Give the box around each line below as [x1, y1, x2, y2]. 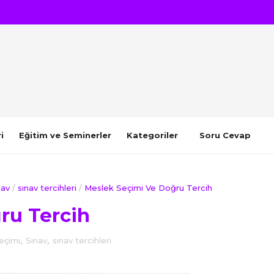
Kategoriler [127, 130, 178, 140]
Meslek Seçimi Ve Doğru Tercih [84, 183, 212, 193]
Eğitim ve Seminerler [19, 130, 111, 140]
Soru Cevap [199, 130, 251, 140]
